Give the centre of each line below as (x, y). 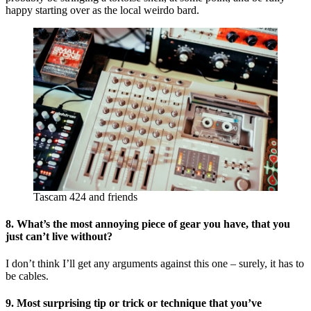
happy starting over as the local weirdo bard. (102, 10)
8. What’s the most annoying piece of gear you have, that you (148, 224)
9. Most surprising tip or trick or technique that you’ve (134, 303)
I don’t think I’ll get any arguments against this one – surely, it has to (155, 264)
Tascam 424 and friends (85, 196)
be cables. (27, 276)
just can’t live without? (59, 236)
